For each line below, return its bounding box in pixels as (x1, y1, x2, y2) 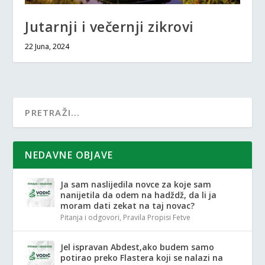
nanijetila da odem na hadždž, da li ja (60, 189, 217, 201)
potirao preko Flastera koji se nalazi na (60, 251, 224, 263)
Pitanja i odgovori (60, 212, 120, 222)
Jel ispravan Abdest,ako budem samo (60, 241, 215, 253)
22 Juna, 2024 (25, 41, 70, 51)
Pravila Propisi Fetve (123, 212, 191, 222)
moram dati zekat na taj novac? (60, 199, 195, 211)
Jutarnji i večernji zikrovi (25, 17, 194, 36)
